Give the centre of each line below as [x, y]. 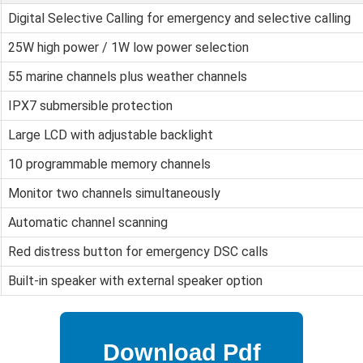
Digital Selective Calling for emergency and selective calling [179, 19]
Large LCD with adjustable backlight [111, 135]
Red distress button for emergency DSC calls [138, 252]
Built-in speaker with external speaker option [135, 281]
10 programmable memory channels [109, 164]
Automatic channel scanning [88, 223]
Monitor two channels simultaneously [114, 194]
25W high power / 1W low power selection [128, 48]
